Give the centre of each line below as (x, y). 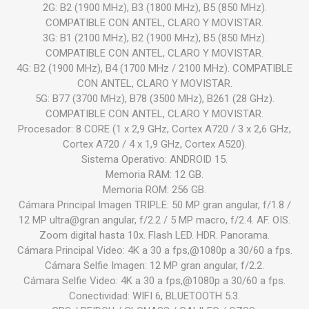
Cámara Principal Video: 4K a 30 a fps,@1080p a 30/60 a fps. (154, 251)
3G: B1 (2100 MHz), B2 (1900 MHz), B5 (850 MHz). (154, 38)
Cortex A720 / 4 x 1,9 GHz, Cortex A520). (154, 144)
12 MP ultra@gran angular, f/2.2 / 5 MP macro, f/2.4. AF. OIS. (154, 220)
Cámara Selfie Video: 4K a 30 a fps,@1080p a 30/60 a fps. (154, 281)
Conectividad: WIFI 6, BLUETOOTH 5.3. (154, 296)
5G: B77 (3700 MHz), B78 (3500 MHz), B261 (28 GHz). (154, 99)
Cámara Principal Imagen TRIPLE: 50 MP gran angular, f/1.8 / (154, 205)
